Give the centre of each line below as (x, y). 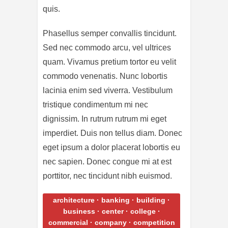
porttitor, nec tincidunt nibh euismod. (107, 176)
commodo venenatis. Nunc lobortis (105, 76)
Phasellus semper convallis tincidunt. (110, 33)
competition (154, 222)
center (112, 211)
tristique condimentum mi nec (95, 104)
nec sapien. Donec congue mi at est (107, 161)
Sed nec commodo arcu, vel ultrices (107, 47)
